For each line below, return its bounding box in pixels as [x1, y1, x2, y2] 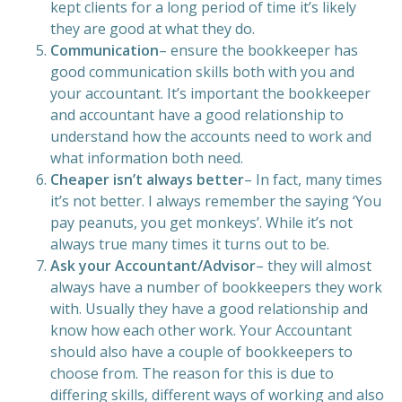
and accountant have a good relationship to [50, 105, 344, 125]
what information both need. [50, 148, 243, 168]
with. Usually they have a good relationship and [50, 299, 368, 319]
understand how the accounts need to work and [50, 127, 371, 146]
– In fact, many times [244, 170, 382, 189]
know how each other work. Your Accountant [50, 320, 352, 340]
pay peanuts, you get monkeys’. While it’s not [50, 213, 353, 232]
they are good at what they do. [50, 19, 255, 39]
